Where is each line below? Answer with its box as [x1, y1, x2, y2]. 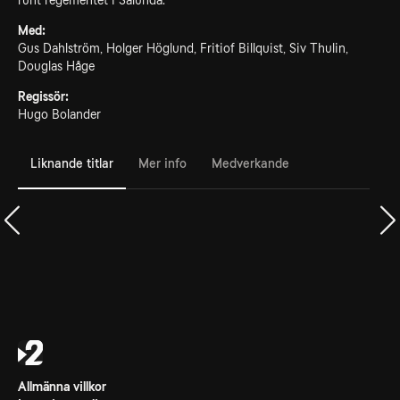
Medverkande [212, 155, 289, 171]
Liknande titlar [30, 155, 113, 171]
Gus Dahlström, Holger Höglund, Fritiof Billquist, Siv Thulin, [18, 41, 348, 55]
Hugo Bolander [18, 107, 101, 121]
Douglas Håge [18, 59, 95, 73]
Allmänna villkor [18, 379, 106, 394]
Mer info [138, 155, 187, 171]
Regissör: [18, 89, 69, 104]
